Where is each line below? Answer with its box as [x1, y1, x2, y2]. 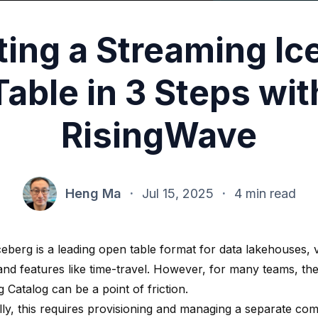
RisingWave [61, 114, 257, 156]
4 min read [234, 185, 296, 201]
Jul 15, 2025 [141, 185, 214, 201]
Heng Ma [65, 185, 121, 201]
